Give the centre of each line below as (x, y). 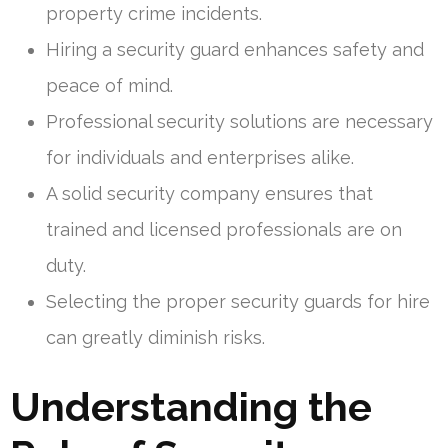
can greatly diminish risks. (155, 338)
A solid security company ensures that (209, 194)
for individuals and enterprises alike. (200, 158)
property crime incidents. (154, 14)
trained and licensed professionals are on (224, 230)
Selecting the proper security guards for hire (238, 302)
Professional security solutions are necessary (239, 122)
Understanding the (191, 407)
